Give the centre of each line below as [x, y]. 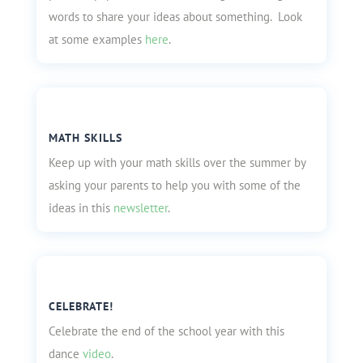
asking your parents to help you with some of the [174, 185]
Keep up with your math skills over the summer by [177, 162]
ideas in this [81, 208]
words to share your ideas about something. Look [175, 17]
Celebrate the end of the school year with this [166, 331]
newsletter [140, 208]
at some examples [96, 39]
